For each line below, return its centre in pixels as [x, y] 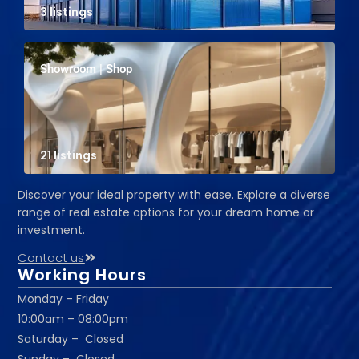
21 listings [68, 156]
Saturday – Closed [71, 339]
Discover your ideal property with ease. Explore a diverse [174, 195]
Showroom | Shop [86, 69]
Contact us [51, 258]
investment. [52, 230]
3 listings [66, 12]
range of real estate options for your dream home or [166, 213]
